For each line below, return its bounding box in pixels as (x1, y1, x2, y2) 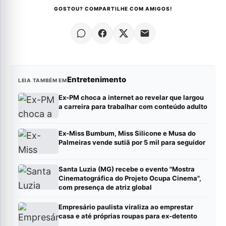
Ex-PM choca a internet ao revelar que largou (59, 93, 204, 101)
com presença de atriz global (59, 183, 152, 191)
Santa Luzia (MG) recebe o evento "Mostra (59, 164, 195, 173)
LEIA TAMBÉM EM (18, 77, 67, 83)
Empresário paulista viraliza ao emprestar (59, 202, 193, 211)
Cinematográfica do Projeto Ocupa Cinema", (59, 174, 201, 182)
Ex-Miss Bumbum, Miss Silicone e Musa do (59, 129, 196, 137)
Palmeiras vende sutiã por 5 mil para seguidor (59, 138, 205, 146)
